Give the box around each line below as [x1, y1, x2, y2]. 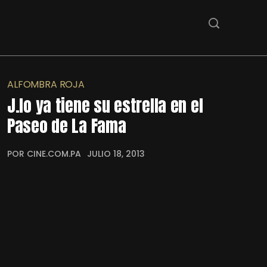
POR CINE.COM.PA [7, 147, 81, 160]
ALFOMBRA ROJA [7, 77, 85, 91]
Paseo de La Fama [7, 113, 126, 138]
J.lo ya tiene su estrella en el [7, 92, 203, 118]
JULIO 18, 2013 [87, 147, 145, 160]
